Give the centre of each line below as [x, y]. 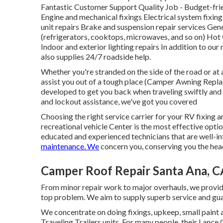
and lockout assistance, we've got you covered [119, 101]
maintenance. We [70, 146]
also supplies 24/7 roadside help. [96, 56]
